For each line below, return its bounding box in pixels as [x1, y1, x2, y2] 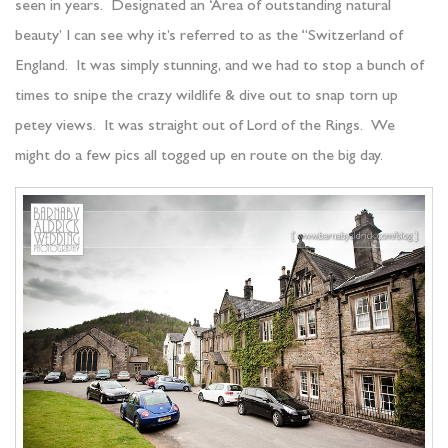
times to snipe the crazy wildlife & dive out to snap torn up [15, 89, 398, 106]
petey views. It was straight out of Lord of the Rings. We [15, 119, 395, 136]
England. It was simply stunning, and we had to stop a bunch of [15, 59, 424, 76]
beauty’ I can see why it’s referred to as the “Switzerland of [15, 29, 403, 46]
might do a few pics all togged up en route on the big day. [15, 149, 383, 166]
